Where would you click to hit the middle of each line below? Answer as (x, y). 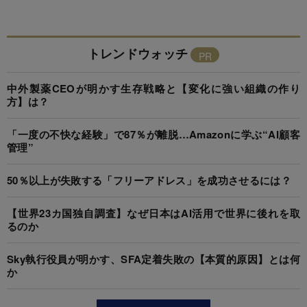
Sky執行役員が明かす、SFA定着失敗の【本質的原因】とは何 (153, 259)
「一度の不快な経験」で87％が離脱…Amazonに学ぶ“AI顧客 (153, 134)
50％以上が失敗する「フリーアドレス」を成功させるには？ (149, 180)
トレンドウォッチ (138, 53)
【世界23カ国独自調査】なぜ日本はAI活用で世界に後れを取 (153, 213)
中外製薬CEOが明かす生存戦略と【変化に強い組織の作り (153, 88)
